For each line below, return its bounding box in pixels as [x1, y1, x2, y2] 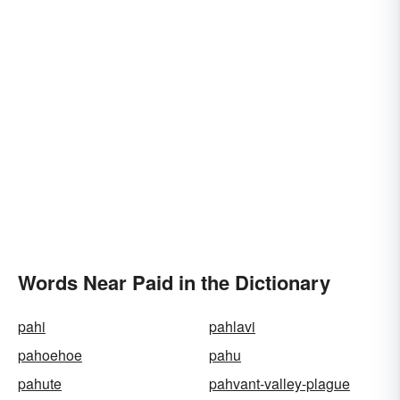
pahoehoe [18, 344, 82, 365]
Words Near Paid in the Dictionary [18, 267, 330, 296]
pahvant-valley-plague [209, 372, 350, 394]
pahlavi [209, 315, 255, 337]
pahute [18, 372, 62, 394]
